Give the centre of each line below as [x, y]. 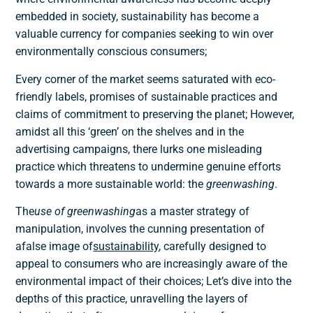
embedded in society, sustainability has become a [138, 17]
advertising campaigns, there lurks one [112, 149]
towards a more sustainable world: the [110, 184]
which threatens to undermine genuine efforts [168, 166]
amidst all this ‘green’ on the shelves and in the [130, 131]
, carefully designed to [213, 247]
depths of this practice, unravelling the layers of [132, 299]
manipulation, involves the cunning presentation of [140, 229]
